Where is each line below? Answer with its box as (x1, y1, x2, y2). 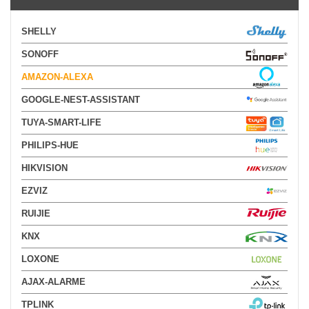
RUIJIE (21, 208, 50, 219)
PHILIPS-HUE (21, 140, 79, 150)
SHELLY (21, 26, 57, 37)
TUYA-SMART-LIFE (21, 117, 101, 128)
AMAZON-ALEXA (21, 72, 93, 82)
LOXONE (21, 254, 59, 264)
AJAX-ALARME (21, 277, 86, 287)
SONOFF (21, 49, 59, 59)
